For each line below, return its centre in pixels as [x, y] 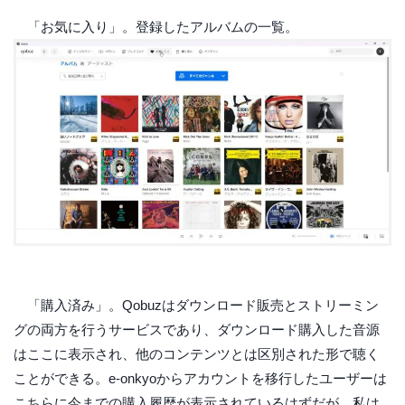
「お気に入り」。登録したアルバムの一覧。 [156, 26]
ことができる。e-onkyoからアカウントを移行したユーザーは [200, 378]
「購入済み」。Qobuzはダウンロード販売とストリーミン [196, 305]
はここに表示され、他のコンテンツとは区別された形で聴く [197, 353]
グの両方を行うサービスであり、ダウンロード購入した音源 [197, 329]
